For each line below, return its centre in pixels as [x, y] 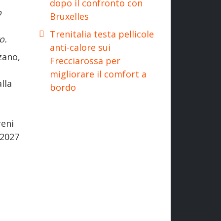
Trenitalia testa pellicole [102, 34]
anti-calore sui [80, 47]
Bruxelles [69, 16]
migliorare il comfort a [98, 74]
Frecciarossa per [85, 60]
